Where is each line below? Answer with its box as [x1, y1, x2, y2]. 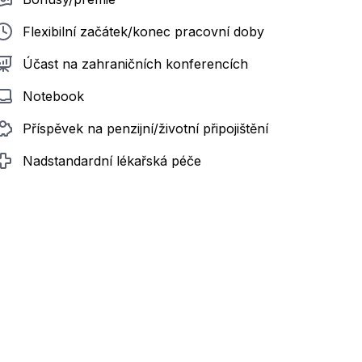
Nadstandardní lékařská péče [23, 153, 201, 169]
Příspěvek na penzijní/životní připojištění [23, 120, 268, 137]
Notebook [23, 88, 84, 104]
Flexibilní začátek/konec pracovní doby [23, 23, 264, 40]
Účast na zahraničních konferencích [23, 56, 248, 72]
